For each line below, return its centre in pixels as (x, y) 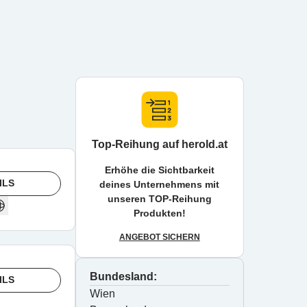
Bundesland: (123, 277)
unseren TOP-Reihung (159, 199)
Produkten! (159, 213)
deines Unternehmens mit (160, 184)
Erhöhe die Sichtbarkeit (159, 170)
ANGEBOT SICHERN (159, 237)
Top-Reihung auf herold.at (159, 144)
